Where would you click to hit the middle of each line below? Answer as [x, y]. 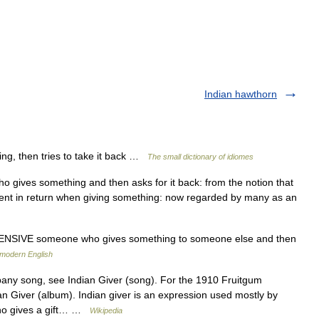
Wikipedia [106, 310]
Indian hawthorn [241, 94]
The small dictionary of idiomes [200, 157]
